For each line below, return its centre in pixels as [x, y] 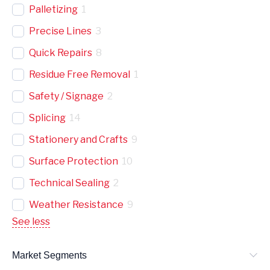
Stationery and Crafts [78, 139]
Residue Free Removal [80, 74]
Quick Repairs [61, 52]
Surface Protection [74, 161]
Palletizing [53, 9]
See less [31, 221]
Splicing [47, 118]
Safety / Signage [66, 96]
